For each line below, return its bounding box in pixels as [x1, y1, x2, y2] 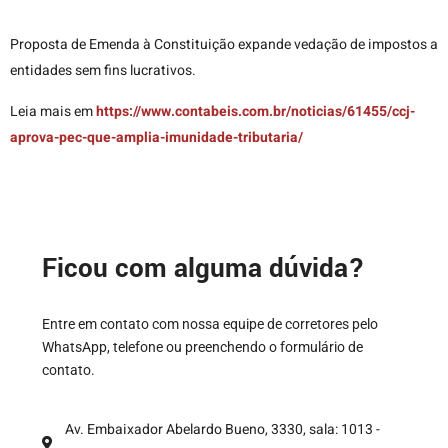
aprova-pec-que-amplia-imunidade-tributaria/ [10, 126, 303, 148]
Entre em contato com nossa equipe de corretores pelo [42, 316, 378, 333]
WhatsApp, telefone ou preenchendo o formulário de [42, 339, 363, 356]
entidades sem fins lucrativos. [10, 60, 196, 82]
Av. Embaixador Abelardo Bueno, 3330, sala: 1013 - [64, 418, 380, 440]
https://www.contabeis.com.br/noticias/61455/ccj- [96, 100, 415, 122]
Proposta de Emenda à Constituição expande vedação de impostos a [10, 34, 438, 56]
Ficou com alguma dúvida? [42, 250, 365, 288]
